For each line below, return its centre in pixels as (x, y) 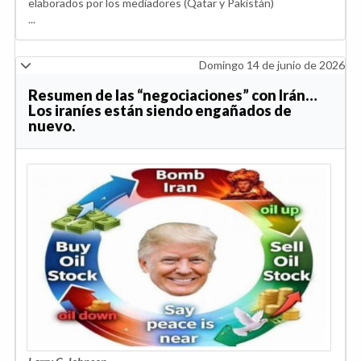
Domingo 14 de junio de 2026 (272, 64)
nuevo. (52, 125)
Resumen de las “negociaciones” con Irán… (173, 95)
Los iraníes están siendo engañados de (160, 110)
